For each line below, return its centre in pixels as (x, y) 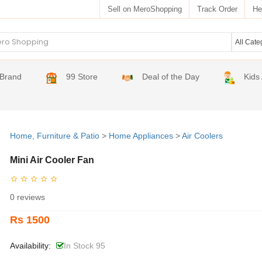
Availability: (30, 246)
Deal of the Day (171, 77)
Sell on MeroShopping (144, 9)
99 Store (82, 77)
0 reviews (27, 197)
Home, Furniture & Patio (54, 136)
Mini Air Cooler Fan (52, 160)
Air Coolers (202, 136)
